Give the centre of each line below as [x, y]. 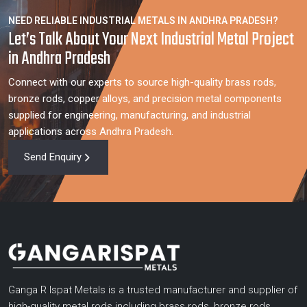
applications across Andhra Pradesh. [91, 132]
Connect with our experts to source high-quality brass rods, [142, 82]
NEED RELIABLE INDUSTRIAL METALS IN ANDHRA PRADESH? [143, 21]
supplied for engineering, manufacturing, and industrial [130, 115]
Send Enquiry [53, 157]
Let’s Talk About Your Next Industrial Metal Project [151, 40]
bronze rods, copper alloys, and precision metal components [145, 99]
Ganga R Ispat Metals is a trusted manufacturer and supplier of [153, 290]
